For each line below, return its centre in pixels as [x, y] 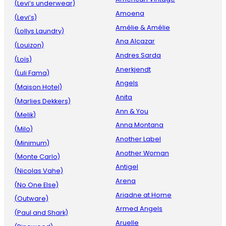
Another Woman [142, 153]
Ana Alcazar [135, 41]
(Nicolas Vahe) [39, 171]
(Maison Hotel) [38, 87]
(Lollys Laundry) [39, 31]
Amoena [130, 13]
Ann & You [132, 111]
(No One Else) [36, 185]
